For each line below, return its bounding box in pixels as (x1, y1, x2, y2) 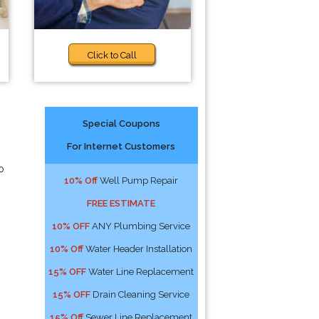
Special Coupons (82, 118, 160, 129)
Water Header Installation (83, 244, 193, 254)
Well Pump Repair (98, 175, 179, 186)
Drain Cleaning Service (90, 289, 190, 300)
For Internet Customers (67, 141, 176, 152)
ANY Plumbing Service (90, 221, 191, 231)
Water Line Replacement (86, 266, 194, 277)
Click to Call (88, 50, 137, 61)
